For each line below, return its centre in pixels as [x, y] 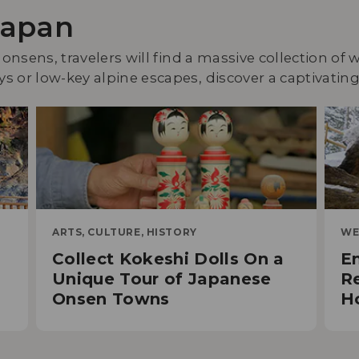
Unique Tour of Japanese [162, 279]
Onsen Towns [111, 299]
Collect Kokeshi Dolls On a [168, 259]
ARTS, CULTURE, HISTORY [125, 232]
